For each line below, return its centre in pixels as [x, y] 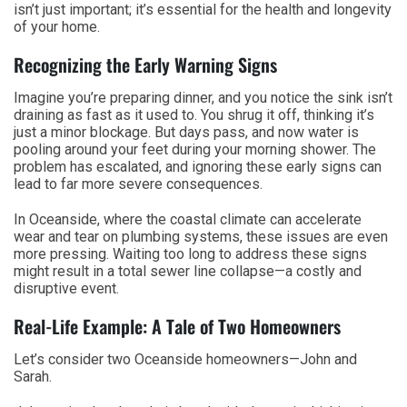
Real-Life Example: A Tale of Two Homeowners [177, 326]
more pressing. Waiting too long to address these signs [190, 253]
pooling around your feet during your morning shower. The [195, 149]
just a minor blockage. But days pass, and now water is [186, 132]
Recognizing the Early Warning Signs [145, 64]
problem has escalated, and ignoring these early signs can [198, 166]
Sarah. [33, 376]
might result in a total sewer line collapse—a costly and [188, 271]
